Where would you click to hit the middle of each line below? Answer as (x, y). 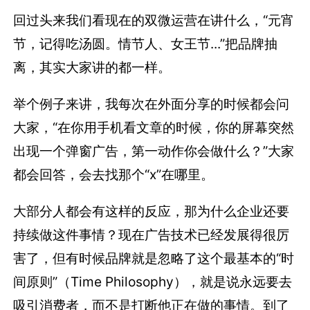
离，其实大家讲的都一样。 (92, 67)
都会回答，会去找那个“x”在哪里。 (114, 174)
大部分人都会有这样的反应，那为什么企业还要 (152, 211)
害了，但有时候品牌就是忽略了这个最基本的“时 (154, 258)
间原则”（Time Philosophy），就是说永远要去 (153, 281)
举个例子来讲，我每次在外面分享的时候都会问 (152, 103)
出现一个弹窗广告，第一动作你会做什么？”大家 (154, 151)
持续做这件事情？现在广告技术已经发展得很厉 (152, 234)
